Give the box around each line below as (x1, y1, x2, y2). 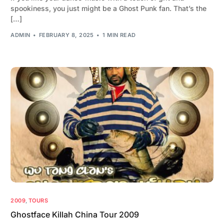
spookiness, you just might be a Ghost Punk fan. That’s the (10, 4, 207, 13)
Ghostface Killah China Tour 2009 (10, 209, 139, 220)
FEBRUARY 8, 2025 (38, 31, 94, 38)
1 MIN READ (102, 31, 136, 38)
